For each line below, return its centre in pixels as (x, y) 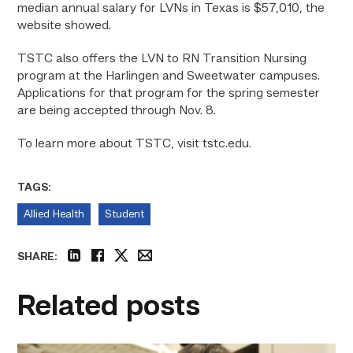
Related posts (109, 308)
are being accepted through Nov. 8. (117, 111)
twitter (133, 270)
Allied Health (54, 214)
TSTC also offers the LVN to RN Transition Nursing (162, 59)
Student (125, 214)
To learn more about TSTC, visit (110, 144)
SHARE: (38, 256)
